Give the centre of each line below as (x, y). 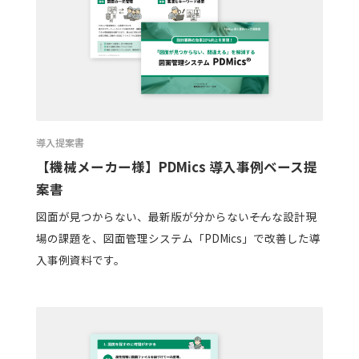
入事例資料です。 (80, 260)
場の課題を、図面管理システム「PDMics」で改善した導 (178, 238)
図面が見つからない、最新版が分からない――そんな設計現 (176, 217)
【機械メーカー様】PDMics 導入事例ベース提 (176, 166)
